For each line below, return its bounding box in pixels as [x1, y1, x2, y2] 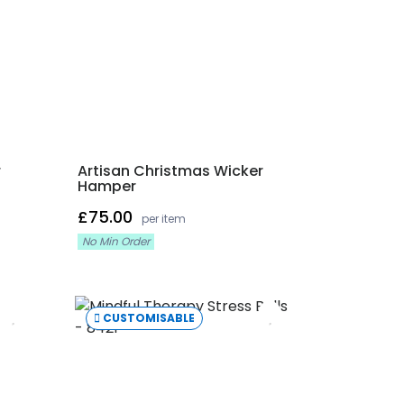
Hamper [77, 176, 136, 197]
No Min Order [81, 234, 150, 249]
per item [141, 211, 186, 226]
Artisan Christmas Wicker [77, 161, 263, 181]
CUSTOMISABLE [103, 310, 196, 326]
